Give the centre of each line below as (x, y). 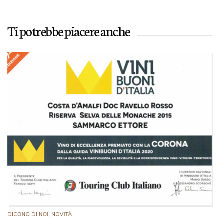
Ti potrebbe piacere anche (69, 30)
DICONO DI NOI (28, 214)
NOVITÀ (62, 214)
